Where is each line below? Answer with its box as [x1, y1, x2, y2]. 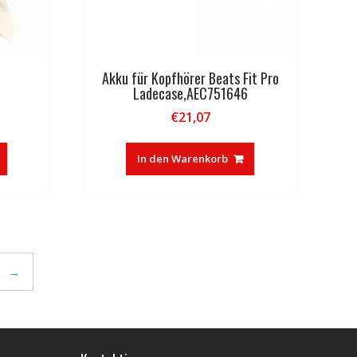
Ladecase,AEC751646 [132, 82, 248, 104]
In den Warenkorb [137, 151, 229, 166]
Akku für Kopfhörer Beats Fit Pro [101, 67, 279, 88]
